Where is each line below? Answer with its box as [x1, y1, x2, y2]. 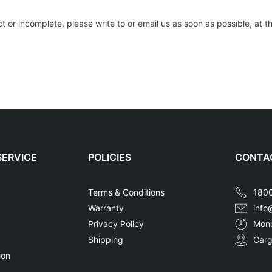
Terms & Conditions [88, 187, 165, 198]
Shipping [88, 234, 124, 245]
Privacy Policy [88, 219, 144, 229]
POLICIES [88, 151, 132, 164]
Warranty [88, 203, 124, 214]
